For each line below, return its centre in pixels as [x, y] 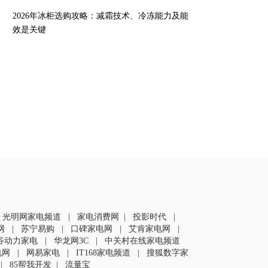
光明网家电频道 [32, 217]
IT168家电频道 [103, 253]
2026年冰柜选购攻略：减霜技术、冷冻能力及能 [100, 16]
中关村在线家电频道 [142, 241]
